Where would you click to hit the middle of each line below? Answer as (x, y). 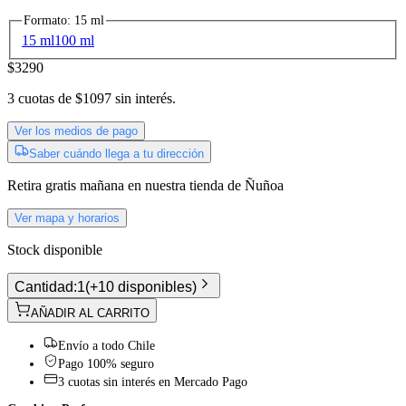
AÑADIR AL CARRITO (90, 314)
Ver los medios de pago (76, 131)
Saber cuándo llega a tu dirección (116, 154)
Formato (45, 20)
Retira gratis (42, 186)
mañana (102, 186)
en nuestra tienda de (186, 186)
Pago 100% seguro (106, 364)
